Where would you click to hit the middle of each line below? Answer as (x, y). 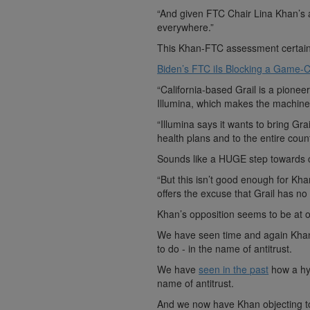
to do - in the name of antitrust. (225, 249)
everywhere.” (186, 27)
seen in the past (234, 270)
